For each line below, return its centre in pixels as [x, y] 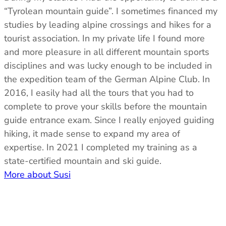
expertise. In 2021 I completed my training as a [101, 148]
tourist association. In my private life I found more [104, 39]
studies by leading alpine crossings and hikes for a [108, 25]
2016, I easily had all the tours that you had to [99, 93]
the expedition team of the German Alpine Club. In [107, 79]
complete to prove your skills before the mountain [105, 107]
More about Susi [37, 175]
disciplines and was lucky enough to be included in [108, 66]
